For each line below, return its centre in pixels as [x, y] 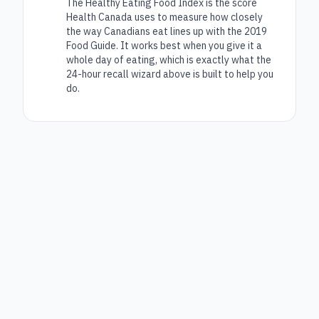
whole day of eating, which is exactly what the [169, 60]
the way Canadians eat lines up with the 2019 [167, 31]
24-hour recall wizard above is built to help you [170, 74]
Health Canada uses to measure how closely [164, 17]
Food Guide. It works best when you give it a [164, 46]
